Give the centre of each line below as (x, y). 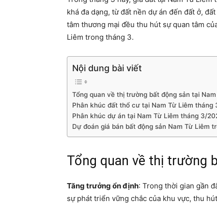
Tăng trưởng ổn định (103, 186)
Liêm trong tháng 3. (100, 37)
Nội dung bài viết (107, 68)
